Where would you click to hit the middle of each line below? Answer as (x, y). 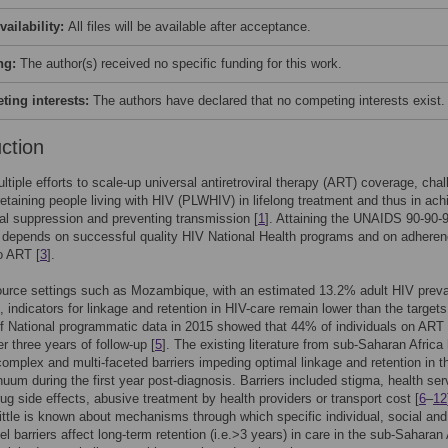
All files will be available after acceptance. (189, 26)
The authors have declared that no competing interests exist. (269, 100)
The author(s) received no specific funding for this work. (181, 63)
